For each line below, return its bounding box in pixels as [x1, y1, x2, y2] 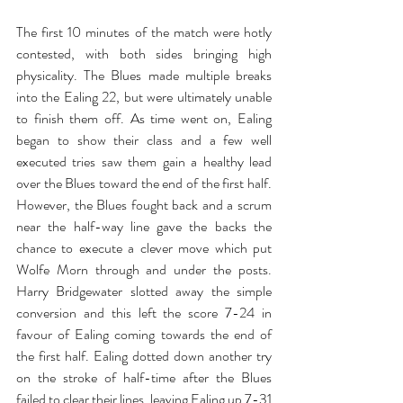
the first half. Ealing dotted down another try [16, 345, 272, 366]
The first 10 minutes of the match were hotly [16, 22, 272, 42]
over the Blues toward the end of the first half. [16, 173, 272, 193]
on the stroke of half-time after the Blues [16, 367, 272, 388]
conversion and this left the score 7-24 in [16, 302, 272, 323]
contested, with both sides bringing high [16, 43, 272, 64]
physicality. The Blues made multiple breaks [16, 65, 272, 85]
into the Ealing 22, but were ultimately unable [16, 86, 272, 107]
